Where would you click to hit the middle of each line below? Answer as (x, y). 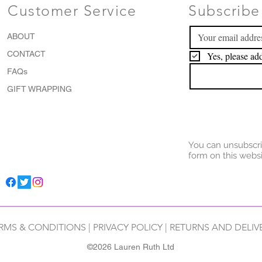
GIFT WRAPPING (39, 89)
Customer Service (72, 10)
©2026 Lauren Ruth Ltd (130, 247)
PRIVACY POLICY (127, 227)
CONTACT (26, 54)
